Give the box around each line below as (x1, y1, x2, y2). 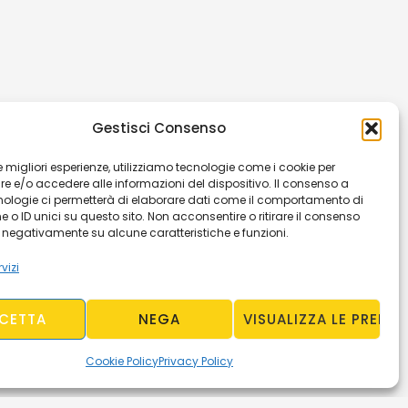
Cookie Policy (85, 353, 158, 369)
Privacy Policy (158, 353, 233, 369)
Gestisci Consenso (92, 118, 227, 138)
